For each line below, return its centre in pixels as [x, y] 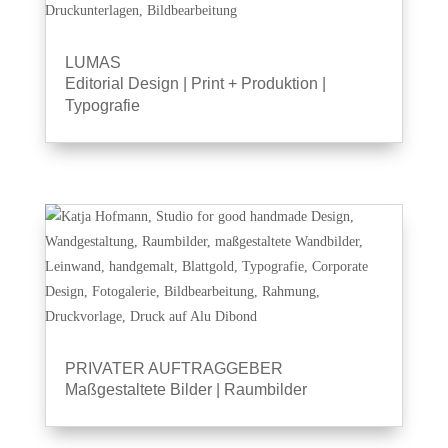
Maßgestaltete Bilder [138, 389]
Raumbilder [265, 389]
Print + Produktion [254, 83]
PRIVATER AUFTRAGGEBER [173, 368]
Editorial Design [121, 83]
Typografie [102, 105]
